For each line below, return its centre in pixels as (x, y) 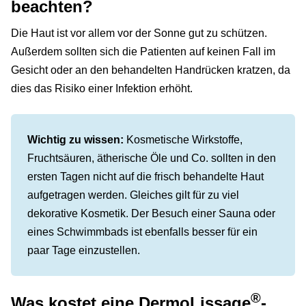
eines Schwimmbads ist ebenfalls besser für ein (142, 232)
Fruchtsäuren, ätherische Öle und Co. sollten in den (152, 158)
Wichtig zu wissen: (75, 139)
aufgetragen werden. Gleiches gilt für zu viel (133, 195)
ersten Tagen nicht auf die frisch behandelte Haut (145, 176)
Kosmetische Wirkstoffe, (183, 139)
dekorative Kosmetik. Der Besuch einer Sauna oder (151, 213)
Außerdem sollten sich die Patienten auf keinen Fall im (143, 51)
